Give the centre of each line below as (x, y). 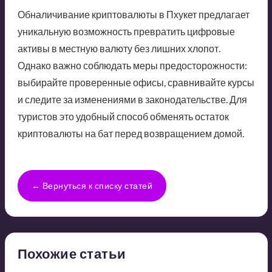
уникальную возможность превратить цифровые (126, 32)
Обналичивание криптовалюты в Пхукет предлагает (133, 15)
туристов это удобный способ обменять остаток (123, 117)
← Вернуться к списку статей (92, 186)
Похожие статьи (72, 254)
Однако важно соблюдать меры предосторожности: (132, 66)
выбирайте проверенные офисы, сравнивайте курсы (136, 83)
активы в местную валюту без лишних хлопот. (119, 49)
